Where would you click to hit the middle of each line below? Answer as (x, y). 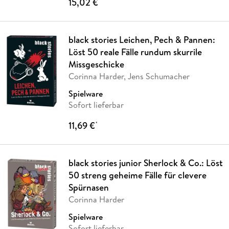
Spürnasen (88, 187)
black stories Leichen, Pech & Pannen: (142, 39)
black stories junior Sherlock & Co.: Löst (145, 163)
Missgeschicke (96, 64)
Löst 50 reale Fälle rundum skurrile (135, 52)
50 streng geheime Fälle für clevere (137, 175)
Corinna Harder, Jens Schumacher (129, 76)
